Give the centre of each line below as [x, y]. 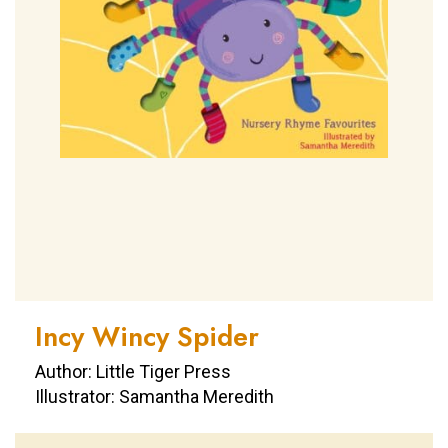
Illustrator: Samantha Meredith [154, 397]
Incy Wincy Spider [147, 337]
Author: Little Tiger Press [133, 372]
